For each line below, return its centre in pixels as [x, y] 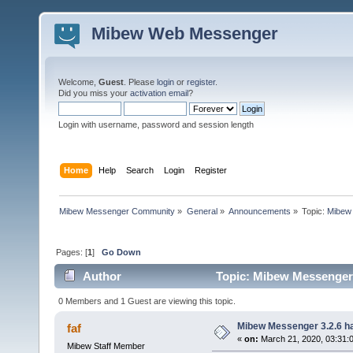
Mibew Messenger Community [117, 211]
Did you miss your [94, 93]
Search [140, 170]
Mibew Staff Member [106, 346]
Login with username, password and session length [156, 124]
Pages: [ [72, 252]
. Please [140, 82]
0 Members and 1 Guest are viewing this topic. [147, 301]
